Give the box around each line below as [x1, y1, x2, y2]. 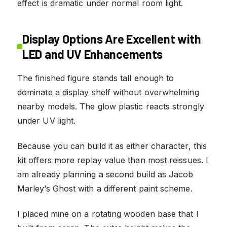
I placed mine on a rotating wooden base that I [17, 208, 199, 219]
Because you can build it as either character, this [17, 140, 207, 151]
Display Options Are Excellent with [22, 31, 201, 46]
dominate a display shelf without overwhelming [17, 87, 199, 97]
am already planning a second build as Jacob [17, 169, 194, 179]
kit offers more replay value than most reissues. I [17, 155, 208, 165]
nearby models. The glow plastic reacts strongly [17, 101, 204, 111]
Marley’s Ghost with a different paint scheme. [17, 183, 193, 194]
